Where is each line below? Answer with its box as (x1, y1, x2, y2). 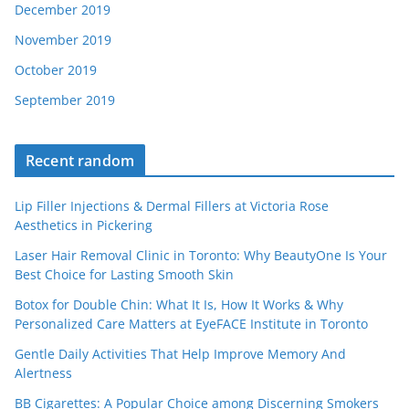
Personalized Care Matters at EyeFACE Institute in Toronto (15, 315, 368, 332)
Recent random (26, 151, 135, 171)
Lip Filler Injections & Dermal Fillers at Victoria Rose (15, 197, 329, 215)
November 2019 (15, 31, 111, 48)
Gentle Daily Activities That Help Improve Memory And (15, 345, 346, 362)
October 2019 (15, 61, 97, 79)
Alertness (15, 364, 72, 382)
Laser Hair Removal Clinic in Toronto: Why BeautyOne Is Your (15, 246, 387, 264)
